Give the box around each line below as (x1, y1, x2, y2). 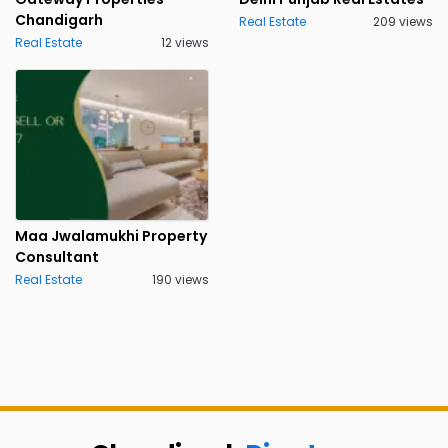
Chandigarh (15, 10, 103, 30)
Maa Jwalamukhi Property (15, 226, 207, 246)
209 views (373, 13, 433, 30)
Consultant (15, 247, 99, 267)
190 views (152, 271, 209, 288)
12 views (161, 34, 209, 51)
